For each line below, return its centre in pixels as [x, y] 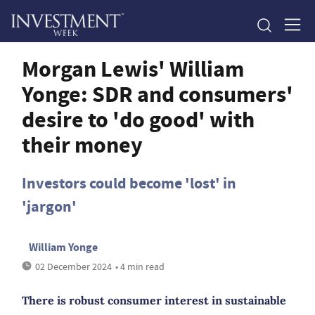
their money [82, 145]
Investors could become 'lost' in [129, 183]
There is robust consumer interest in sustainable [154, 300]
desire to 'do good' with [138, 120]
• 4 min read [140, 266]
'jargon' [49, 206]
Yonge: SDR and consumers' [157, 94]
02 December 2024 [73, 266]
